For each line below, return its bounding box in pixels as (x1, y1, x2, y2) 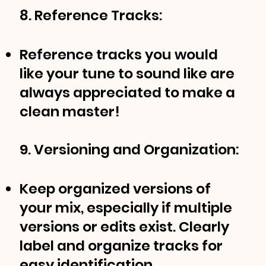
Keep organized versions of (20, 179, 211, 199)
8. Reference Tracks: (20, 5, 163, 26)
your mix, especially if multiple (20, 198, 233, 218)
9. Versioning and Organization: (20, 140, 239, 160)
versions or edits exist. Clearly (20, 217, 230, 237)
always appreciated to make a (20, 83, 236, 103)
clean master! (20, 102, 121, 122)
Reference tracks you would (20, 45, 218, 65)
